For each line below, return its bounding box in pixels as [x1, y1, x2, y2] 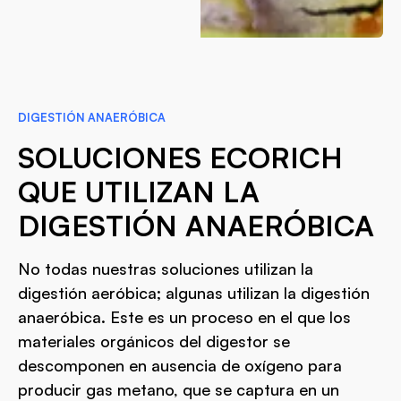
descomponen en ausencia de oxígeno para [18, 354, 342, 375]
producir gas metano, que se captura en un [18, 379, 339, 399]
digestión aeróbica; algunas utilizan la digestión [18, 282, 370, 303]
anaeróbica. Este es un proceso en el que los [18, 306, 351, 327]
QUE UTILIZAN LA [18, 173, 260, 209]
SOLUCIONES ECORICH [18, 139, 343, 175]
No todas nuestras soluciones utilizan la [18, 258, 313, 278]
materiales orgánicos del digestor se [18, 330, 290, 351]
